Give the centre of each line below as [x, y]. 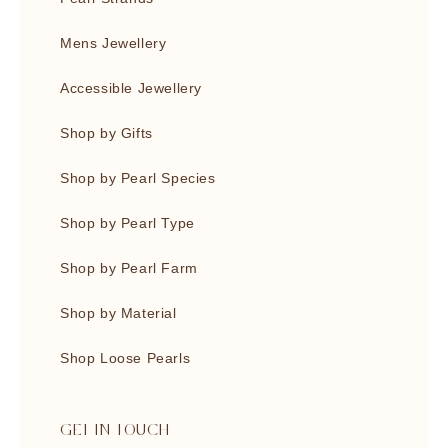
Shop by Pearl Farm [129, 268]
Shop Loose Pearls [125, 358]
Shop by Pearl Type [127, 223]
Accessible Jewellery [131, 88]
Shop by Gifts [106, 133]
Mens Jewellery [113, 43]
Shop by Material [118, 313]
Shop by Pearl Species [138, 178]
